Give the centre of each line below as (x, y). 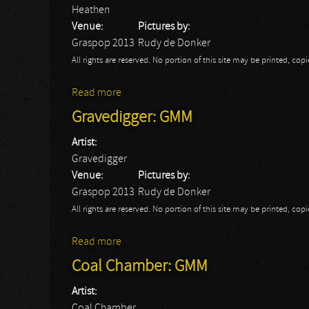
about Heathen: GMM (169, 93)
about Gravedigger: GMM (177, 242)
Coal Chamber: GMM (140, 267)
